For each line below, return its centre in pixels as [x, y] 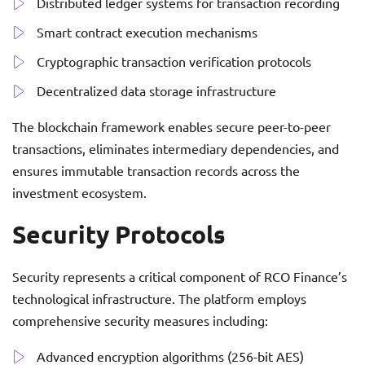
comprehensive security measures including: [140, 321]
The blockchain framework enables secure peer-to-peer [172, 127]
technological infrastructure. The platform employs [159, 299]
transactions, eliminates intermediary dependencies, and [176, 149]
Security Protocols [119, 235]
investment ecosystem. [79, 193]
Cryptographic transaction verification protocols [174, 62]
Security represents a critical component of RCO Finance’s [180, 277]
